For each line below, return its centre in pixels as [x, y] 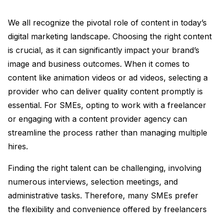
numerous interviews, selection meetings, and [93, 181]
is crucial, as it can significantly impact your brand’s [104, 50]
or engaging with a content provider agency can [97, 119]
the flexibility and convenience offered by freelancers [107, 209]
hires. [18, 146]
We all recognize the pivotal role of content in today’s [107, 22]
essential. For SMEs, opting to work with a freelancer [107, 105]
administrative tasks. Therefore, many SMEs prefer [103, 195]
